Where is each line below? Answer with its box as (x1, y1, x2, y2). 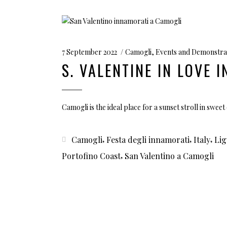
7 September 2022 (62, 47, 117, 57)
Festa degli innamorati (106, 134, 190, 145)
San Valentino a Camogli (125, 150, 214, 161)
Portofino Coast (62, 150, 121, 161)
